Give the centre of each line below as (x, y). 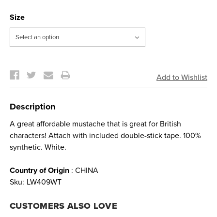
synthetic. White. (38, 147)
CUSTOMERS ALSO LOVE (63, 206)
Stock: (21, 69)
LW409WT (44, 182)
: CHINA (84, 170)
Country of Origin (39, 170)
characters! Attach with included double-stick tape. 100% (105, 135)
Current (23, 63)
